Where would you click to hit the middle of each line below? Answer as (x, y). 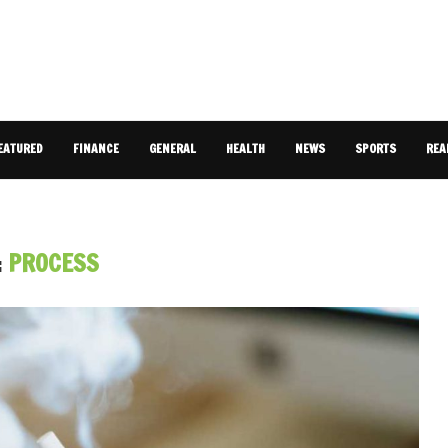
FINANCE (96, 148)
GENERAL (172, 148)
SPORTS (375, 148)
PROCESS (53, 263)
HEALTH (245, 148)
